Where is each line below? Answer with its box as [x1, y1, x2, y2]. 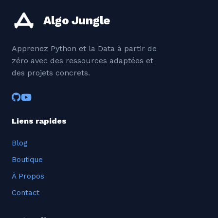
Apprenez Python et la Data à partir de [12, 43, 157, 53]
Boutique [12, 155, 43, 164]
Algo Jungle [43, 13, 110, 27]
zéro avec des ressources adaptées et [12, 55, 153, 65]
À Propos [12, 171, 44, 181]
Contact [12, 188, 39, 197]
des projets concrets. [12, 68, 90, 77]
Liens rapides [12, 116, 67, 126]
